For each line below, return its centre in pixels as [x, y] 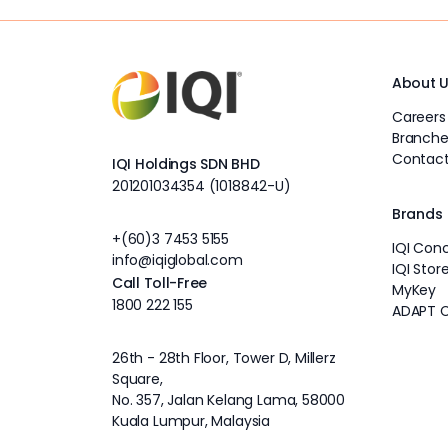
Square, [137, 378]
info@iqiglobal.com [177, 259]
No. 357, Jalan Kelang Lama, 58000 [229, 399]
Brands [417, 213]
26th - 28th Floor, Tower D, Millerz [224, 357]
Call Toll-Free [160, 282]
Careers [419, 116]
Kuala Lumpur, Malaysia [191, 420]
